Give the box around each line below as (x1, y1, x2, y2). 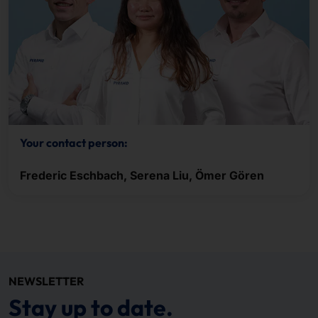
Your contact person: (20, 136, 128, 150)
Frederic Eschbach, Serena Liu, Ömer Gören (20, 168, 264, 183)
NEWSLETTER (9, 274, 84, 289)
